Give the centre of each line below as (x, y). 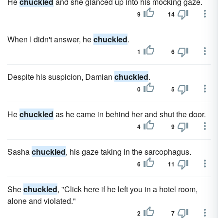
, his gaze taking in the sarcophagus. (128, 152)
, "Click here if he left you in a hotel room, (127, 189)
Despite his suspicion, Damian (61, 77)
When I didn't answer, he (50, 39)
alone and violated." (42, 201)
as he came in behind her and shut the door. (130, 114)
